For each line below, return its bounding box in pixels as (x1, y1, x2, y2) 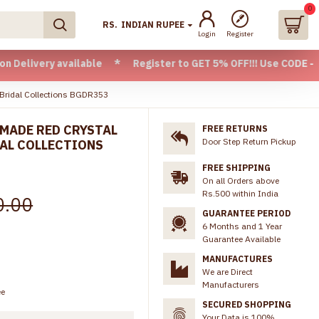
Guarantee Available (202, 234, 281, 244)
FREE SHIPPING (202, 162, 271, 173)
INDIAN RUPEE (121, 19, 184, 30)
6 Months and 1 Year (202, 221, 282, 231)
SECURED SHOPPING (202, 299, 291, 310)
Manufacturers (202, 279, 259, 290)
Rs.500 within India (202, 188, 278, 199)
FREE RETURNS (202, 123, 268, 134)
